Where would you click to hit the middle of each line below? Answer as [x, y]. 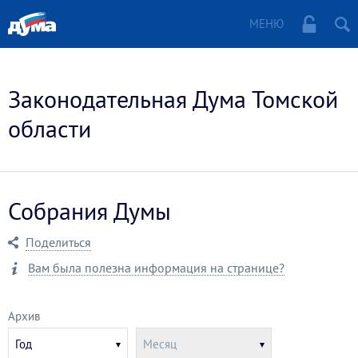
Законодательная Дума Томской [173, 99]
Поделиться [58, 242]
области [50, 128]
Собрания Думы [89, 211]
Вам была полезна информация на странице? [156, 268]
